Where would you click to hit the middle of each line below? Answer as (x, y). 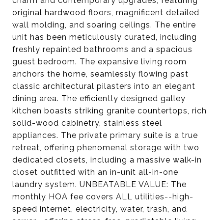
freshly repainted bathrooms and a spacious (102, 49)
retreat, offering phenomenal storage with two (106, 148)
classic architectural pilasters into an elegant (104, 86)
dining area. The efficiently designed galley (99, 98)
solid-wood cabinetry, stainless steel (87, 123)
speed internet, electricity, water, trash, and (100, 209)
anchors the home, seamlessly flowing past (100, 74)
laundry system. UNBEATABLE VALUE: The (99, 184)
